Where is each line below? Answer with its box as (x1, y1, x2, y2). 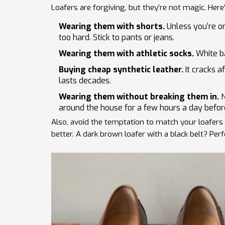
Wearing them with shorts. (59, 21, 165, 32)
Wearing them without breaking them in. (59, 91, 219, 102)
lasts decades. (59, 75, 111, 86)
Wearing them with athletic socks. (59, 48, 194, 59)
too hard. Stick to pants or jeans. (59, 32, 174, 43)
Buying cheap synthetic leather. (59, 64, 183, 75)
